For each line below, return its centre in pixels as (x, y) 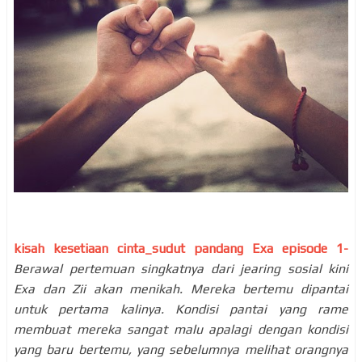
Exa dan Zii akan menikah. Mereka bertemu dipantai (181, 288)
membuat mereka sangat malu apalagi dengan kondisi (181, 329)
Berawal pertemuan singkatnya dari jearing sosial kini (181, 268)
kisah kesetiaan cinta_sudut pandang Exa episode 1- (181, 248)
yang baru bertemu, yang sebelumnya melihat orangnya (181, 349)
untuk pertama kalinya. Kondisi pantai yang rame (181, 309)
